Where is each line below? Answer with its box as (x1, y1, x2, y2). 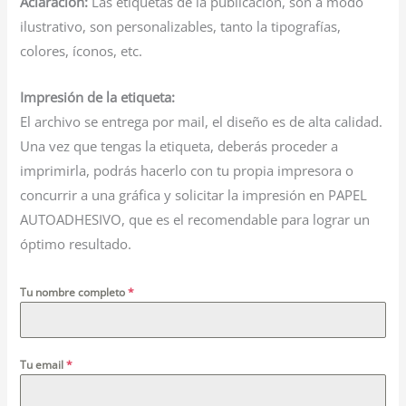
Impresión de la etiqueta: (20, 87, 176, 106)
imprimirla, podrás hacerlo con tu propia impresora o (20, 160, 354, 179)
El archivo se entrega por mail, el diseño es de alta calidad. (20, 111, 383, 130)
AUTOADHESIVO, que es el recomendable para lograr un (20, 209, 371, 228)
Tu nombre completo (20, 284, 129, 300)
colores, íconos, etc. (20, 42, 143, 61)
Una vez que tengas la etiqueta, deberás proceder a (20, 136, 339, 155)
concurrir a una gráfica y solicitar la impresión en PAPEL (20, 185, 368, 204)
